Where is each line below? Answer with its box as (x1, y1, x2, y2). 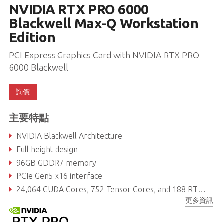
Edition (8, 29, 55, 45)
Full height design (16, 144, 78, 154)
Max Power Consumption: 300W (16, 198, 130, 207)
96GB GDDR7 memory (16, 158, 96, 167)
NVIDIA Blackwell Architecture (16, 131, 122, 140)
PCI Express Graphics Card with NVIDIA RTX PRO (8, 50, 199, 60)
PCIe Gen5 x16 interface (16, 171, 102, 180)
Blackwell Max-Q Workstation (8, 15, 199, 31)
